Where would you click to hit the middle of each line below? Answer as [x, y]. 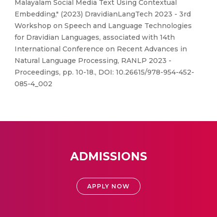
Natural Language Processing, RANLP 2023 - [93, 61]
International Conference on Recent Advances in [101, 49]
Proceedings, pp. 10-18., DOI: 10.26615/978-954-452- [104, 72]
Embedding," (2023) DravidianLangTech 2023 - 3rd [103, 14]
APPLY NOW [108, 186]
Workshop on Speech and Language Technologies [103, 26]
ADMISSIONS [108, 156]
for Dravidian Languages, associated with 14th [95, 37]
